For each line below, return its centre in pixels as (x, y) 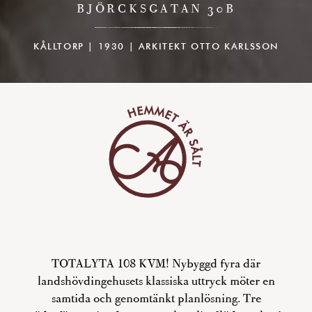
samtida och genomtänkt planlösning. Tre (156, 298)
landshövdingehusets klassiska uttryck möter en (156, 281)
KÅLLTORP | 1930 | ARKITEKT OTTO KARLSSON (156, 46)
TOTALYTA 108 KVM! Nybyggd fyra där (156, 264)
